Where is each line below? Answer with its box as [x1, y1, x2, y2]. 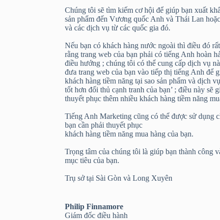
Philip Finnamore [65, 202, 123, 211]
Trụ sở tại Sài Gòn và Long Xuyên [65, 174, 172, 182]
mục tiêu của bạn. [65, 156, 119, 165]
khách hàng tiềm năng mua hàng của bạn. [65, 130, 193, 138]
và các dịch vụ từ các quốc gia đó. [65, 24, 170, 32]
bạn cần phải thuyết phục [65, 121, 142, 129]
